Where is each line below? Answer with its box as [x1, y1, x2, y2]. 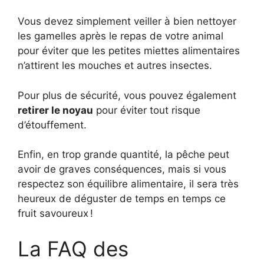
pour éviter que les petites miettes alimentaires [18, 45, 240, 57]
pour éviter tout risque [93, 104, 200, 116]
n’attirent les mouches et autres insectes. [18, 60, 212, 71]
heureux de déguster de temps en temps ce [18, 193, 226, 204]
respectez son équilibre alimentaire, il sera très [18, 178, 239, 190]
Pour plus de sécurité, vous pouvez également [18, 89, 236, 101]
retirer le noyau [18, 104, 93, 116]
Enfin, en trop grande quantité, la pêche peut [18, 148, 229, 160]
